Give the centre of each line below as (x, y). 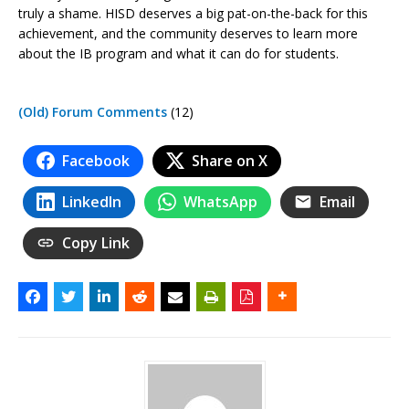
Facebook (96, 160)
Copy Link (96, 242)
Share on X (230, 160)
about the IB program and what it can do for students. (178, 53)
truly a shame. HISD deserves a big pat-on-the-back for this (193, 13)
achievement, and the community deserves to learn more (188, 33)
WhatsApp (220, 201)
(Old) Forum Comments (93, 111)
